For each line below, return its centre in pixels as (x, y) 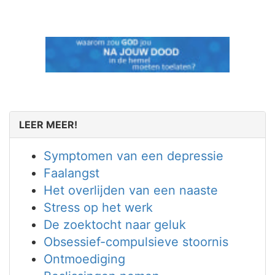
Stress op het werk (98, 207)
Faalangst (72, 173)
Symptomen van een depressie (134, 156)
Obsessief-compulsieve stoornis (136, 242)
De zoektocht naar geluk (115, 225)
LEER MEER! (48, 125)
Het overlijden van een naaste (131, 190)
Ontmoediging (84, 259)
